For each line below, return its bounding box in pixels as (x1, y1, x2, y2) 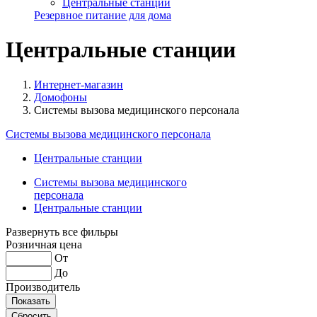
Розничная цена (6, 238, 82, 250)
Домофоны (34, 91, 87, 103)
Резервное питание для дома (34, 8, 171, 21)
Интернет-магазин (34, 78, 123, 91)
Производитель (6, 280, 80, 293)
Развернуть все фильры (6, 225, 118, 238)
